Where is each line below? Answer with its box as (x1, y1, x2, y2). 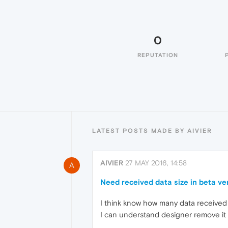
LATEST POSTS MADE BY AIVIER (92, 127, 212, 134)
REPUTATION (137, 52, 178, 58)
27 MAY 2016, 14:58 (125, 159, 187, 167)
